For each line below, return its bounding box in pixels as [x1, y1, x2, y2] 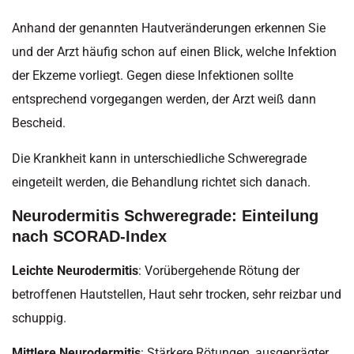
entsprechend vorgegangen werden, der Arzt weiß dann [12, 92, 316, 107]
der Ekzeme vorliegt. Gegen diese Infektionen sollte [12, 68, 293, 84]
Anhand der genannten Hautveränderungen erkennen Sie [12, 21, 326, 36]
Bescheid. [12, 115, 66, 131]
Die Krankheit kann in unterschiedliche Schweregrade [12, 150, 307, 166]
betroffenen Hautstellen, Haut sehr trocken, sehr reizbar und [12, 287, 341, 303]
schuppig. [12, 311, 66, 326]
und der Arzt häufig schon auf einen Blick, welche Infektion [12, 44, 337, 60]
